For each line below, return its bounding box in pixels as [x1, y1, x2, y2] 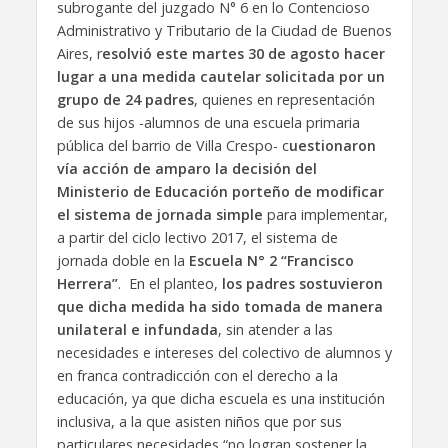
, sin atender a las [217, 319, 333, 339]
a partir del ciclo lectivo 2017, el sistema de [56, 227, 338, 247]
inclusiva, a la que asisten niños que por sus [56, 411, 342, 431]
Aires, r [56, 43, 102, 63]
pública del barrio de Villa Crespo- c [56, 135, 289, 155]
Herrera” [56, 273, 118, 293]
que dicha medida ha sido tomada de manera [56, 296, 383, 316]
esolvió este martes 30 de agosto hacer [101, 43, 385, 63]
